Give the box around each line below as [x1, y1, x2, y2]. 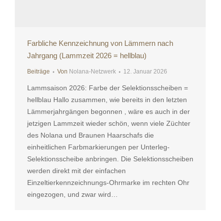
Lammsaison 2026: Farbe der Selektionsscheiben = [27, 84, 188, 92]
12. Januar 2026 [123, 68, 167, 75]
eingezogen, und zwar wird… [27, 190, 118, 199]
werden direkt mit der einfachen [27, 167, 126, 175]
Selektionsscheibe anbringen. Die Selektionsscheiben [27, 155, 193, 163]
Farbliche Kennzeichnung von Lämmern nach [27, 39, 173, 48]
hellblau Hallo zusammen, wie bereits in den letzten [27, 96, 187, 104]
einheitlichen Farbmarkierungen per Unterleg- [27, 143, 170, 151]
